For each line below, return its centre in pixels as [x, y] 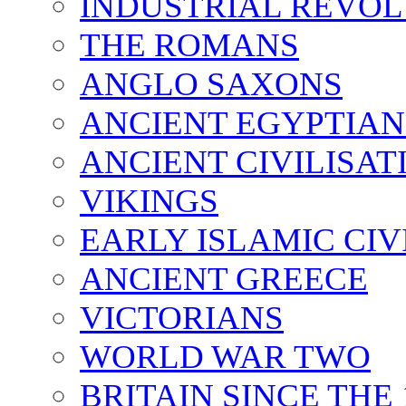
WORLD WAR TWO [225, 356]
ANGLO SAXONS [211, 83]
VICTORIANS [182, 317]
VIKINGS [149, 200]
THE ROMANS [189, 44]
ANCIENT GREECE [224, 278]
